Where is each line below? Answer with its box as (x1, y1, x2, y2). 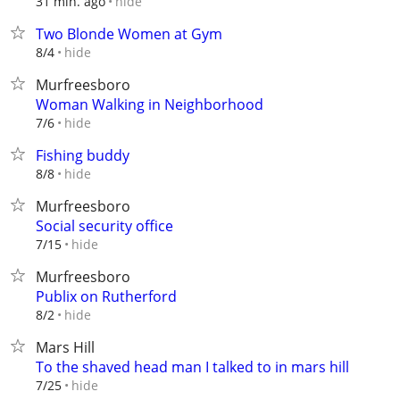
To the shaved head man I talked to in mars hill (36, 357, 349, 377)
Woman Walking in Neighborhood (36, 95, 263, 114)
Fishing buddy (36, 146, 129, 165)
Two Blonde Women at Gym (36, 24, 222, 44)
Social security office (36, 216, 173, 236)
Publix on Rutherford (36, 287, 177, 306)
